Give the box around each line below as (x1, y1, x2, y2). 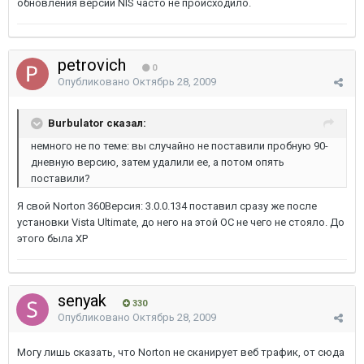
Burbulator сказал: (48, 116, 146, 129)
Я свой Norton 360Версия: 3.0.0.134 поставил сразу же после (17, 200, 317, 212)
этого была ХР (17, 232, 88, 245)
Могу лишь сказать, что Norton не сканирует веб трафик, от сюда (17, 346, 344, 358)
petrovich (58, 55, 130, 75)
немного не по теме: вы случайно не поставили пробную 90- (31, 140, 328, 152)
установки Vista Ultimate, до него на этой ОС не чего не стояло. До (17, 216, 344, 228)
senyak (58, 291, 110, 310)
